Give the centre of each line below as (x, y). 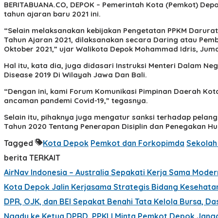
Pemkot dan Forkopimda (137, 143)
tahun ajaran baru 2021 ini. (52, 14)
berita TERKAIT (32, 157)
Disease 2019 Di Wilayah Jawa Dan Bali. (75, 74)
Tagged (19, 143)
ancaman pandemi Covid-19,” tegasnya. (76, 100)
